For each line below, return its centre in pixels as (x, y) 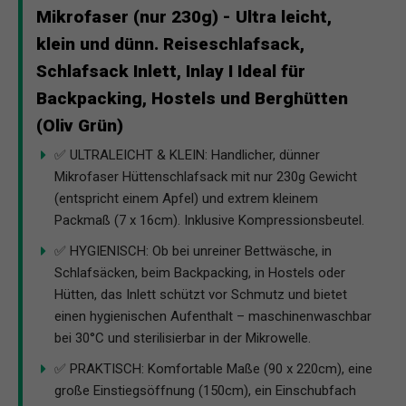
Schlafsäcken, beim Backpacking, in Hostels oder (200, 272)
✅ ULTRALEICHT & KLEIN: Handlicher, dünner (187, 155)
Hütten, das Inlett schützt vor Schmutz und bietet (201, 294)
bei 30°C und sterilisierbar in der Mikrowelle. (183, 338)
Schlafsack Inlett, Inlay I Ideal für (171, 71)
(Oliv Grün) (80, 125)
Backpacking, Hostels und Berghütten (192, 98)
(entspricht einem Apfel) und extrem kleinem (186, 198)
